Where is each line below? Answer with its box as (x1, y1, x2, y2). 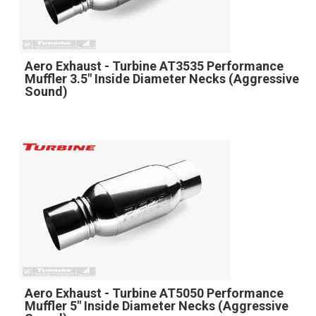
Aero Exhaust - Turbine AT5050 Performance (24, 285, 284, 300)
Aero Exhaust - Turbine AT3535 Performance (24, 58, 284, 73)
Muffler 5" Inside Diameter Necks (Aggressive (24, 298, 288, 313)
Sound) (24, 83, 68, 99)
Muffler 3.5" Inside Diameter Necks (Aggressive (24, 71, 299, 86)
